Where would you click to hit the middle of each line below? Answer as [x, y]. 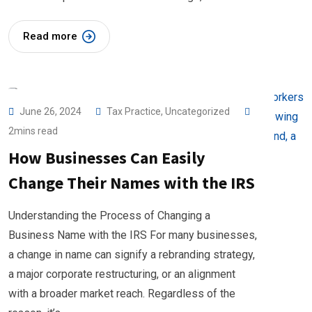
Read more [50, 36]
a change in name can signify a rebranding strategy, [132, 255]
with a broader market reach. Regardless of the [122, 294]
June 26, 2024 [52, 111]
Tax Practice [134, 111]
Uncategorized [197, 111]
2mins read [33, 131]
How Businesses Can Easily [107, 158]
